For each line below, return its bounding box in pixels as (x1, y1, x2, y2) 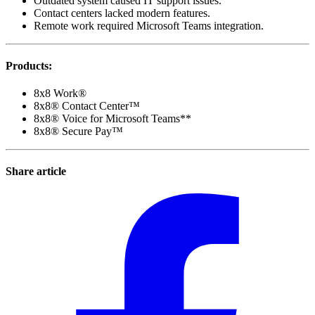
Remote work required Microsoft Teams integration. (34, 19, 264, 32)
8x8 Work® (34, 87, 86, 100)
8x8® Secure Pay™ (34, 125, 123, 138)
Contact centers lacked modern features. (34, 6, 210, 19)
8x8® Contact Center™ (34, 100, 140, 112)
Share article (6, 165, 66, 178)
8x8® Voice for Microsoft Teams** (34, 112, 191, 125)
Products (6, 59, 49, 72)
